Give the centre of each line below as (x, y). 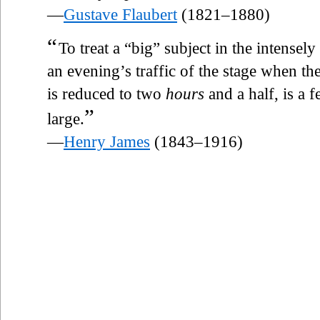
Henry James (107, 141)
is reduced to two (106, 94)
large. (66, 119)
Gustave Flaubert (120, 14)
